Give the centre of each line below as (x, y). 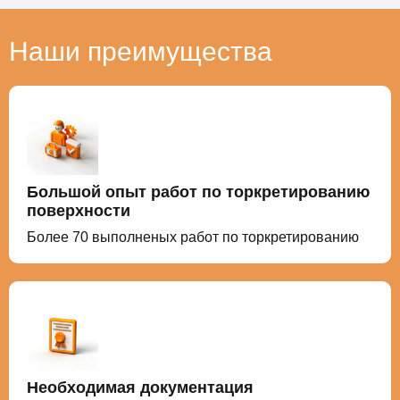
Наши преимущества (141, 51)
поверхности (79, 210)
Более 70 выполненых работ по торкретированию (193, 237)
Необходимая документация (140, 387)
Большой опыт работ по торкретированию (198, 192)
